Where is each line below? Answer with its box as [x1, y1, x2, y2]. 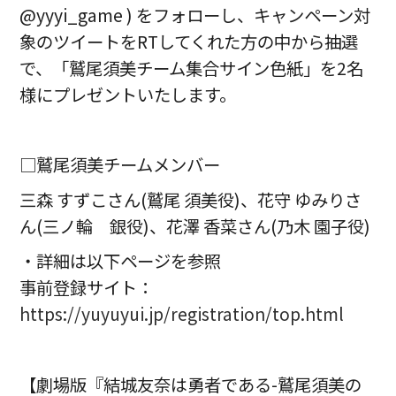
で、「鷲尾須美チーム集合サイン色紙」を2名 [19, 55, 364, 80]
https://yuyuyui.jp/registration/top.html [19, 301, 345, 327]
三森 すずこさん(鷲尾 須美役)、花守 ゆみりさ [19, 187, 362, 212]
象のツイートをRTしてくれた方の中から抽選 [19, 28, 359, 54]
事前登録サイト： [19, 275, 155, 301]
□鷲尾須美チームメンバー [19, 152, 221, 177]
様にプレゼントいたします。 [19, 81, 237, 107]
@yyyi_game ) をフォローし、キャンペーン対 [19, 2, 371, 27]
